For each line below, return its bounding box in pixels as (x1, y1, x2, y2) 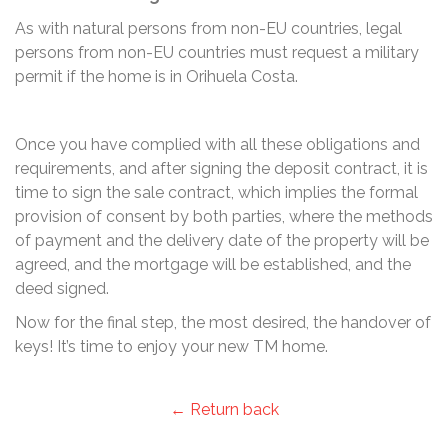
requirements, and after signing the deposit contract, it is (15, 159, 428, 178)
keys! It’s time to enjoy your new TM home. (15, 337, 328, 356)
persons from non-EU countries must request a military (15, 43, 419, 62)
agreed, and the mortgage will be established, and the (15, 255, 411, 274)
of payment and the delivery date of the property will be (15, 231, 429, 250)
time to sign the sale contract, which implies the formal (15, 183, 418, 202)
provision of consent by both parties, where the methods (15, 207, 433, 226)
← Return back (169, 400, 279, 419)
